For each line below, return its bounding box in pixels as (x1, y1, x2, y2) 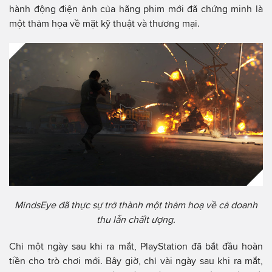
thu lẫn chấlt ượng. (97, 214, 175, 225)
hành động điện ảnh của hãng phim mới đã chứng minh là (9, 3, 263, 14)
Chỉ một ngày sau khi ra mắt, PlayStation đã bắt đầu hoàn (9, 241, 263, 252)
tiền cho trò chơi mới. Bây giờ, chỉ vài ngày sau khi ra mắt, (9, 256, 263, 267)
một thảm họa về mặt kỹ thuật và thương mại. (9, 18, 202, 29)
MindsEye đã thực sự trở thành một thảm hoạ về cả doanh (15, 200, 257, 211)
